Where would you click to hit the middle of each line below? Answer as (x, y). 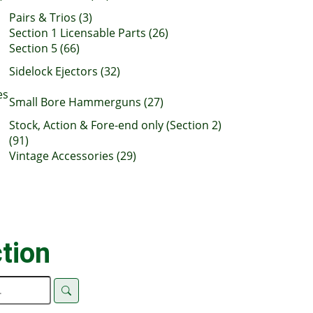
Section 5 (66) (44, 48)
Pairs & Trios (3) (51, 17)
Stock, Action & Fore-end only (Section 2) (115, 125)
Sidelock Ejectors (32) (65, 71)
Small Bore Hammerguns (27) (86, 102)
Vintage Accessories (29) (73, 156)
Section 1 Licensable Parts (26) (89, 33)
